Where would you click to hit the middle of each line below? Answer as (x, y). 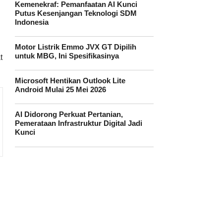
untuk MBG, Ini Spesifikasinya (67, 56)
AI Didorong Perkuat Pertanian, (69, 115)
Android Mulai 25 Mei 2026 (60, 90)
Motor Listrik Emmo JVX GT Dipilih (76, 47)
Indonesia (32, 22)
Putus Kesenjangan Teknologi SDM (76, 13)
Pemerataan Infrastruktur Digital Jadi (79, 124)
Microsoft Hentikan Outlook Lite (70, 81)
